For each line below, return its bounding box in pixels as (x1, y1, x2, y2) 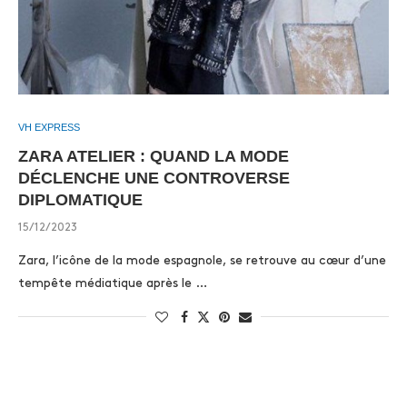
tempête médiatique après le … (18, 277, 207, 289)
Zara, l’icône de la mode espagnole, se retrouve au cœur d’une (18, 254, 386, 266)
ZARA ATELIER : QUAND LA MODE (18, 147, 289, 165)
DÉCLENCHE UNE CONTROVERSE (18, 169, 290, 187)
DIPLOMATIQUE (18, 191, 143, 209)
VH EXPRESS (18, 122, 80, 133)
